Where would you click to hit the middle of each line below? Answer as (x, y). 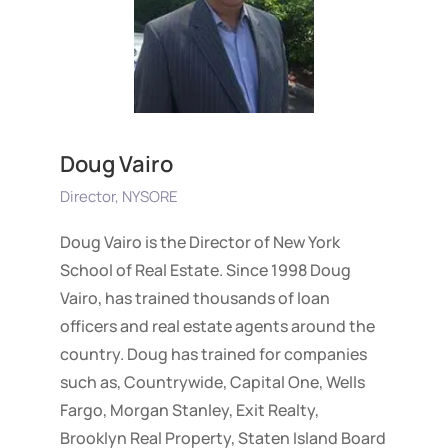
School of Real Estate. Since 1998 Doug (205, 269)
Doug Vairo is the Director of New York (199, 241)
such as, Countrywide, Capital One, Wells (212, 381)
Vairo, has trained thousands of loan (194, 297)
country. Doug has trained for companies (213, 353)
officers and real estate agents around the (217, 325)
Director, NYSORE (118, 196)
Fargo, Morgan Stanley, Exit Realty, (189, 409)
